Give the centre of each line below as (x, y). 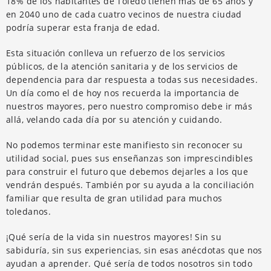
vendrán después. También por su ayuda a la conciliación (130, 184)
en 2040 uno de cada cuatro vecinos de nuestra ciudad (124, 14)
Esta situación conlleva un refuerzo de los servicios (116, 53)
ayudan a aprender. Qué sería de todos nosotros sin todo (129, 263)
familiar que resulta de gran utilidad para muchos (114, 198)
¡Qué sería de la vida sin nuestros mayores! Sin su (114, 237)
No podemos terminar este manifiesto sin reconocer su (125, 145)
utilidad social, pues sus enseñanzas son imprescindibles (130, 158)
